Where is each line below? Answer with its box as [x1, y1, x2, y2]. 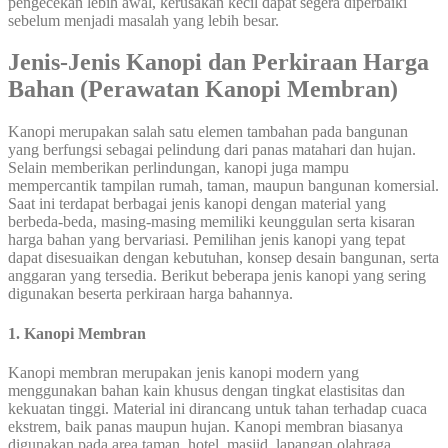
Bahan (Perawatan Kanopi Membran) [8, 76, 398, 103]
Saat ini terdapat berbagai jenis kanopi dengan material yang [8, 195, 386, 213]
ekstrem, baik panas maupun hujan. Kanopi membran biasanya [8, 417, 403, 435]
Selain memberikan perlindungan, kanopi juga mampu [8, 159, 349, 177]
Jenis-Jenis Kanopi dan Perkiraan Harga [8, 49, 429, 76]
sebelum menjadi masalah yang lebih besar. [8, 11, 279, 29]
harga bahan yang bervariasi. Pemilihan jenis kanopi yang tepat [8, 231, 405, 249]
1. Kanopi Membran [8, 324, 146, 342]
